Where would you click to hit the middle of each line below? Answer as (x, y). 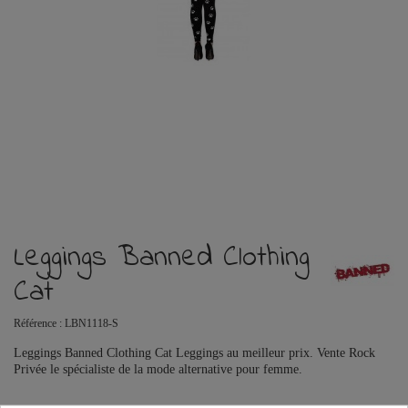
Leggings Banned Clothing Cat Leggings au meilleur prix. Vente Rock (194, 353)
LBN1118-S (92, 324)
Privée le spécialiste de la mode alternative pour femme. (158, 370)
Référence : (38, 324)
